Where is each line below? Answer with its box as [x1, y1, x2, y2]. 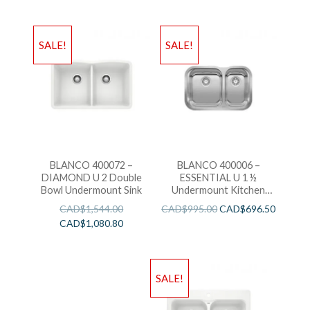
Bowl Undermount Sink [41, 183, 143, 196]
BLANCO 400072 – [50, 158, 134, 171]
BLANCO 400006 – [176, 158, 260, 171]
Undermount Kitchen [172, 183, 266, 196]
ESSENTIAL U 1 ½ [180, 171, 257, 183]
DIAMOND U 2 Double [41, 171, 142, 183]
